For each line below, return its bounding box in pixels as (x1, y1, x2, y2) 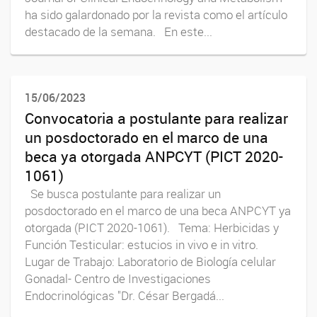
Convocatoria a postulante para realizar (25, 108, 288, 129)
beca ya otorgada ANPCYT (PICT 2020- (25, 146, 283, 167)
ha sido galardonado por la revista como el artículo (25, 6, 287, 23)
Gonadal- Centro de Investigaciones (25, 271, 211, 287)
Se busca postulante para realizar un (25, 186, 221, 202)
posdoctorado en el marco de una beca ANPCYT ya (25, 203, 291, 219)
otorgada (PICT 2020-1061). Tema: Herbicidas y (25, 220, 279, 236)
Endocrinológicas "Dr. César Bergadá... (25, 288, 224, 304)
